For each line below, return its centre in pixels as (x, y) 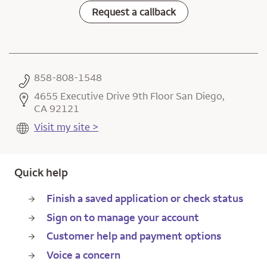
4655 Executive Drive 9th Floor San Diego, (129, 96)
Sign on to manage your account (123, 217)
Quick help (41, 172)
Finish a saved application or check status (145, 198)
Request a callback (133, 12)
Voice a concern (83, 254)
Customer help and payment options (134, 236)
